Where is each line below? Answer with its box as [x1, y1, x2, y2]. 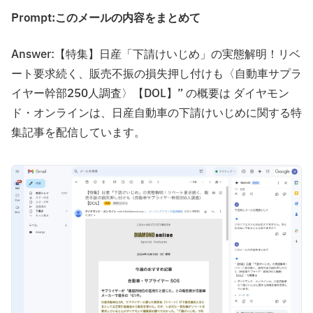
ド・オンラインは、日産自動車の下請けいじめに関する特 [11, 105, 302, 122]
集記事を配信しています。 [11, 124, 145, 142]
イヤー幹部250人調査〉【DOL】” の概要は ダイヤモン [11, 85, 289, 103]
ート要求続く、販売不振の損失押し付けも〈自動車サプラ [11, 66, 302, 83]
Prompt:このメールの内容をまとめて [11, 10, 201, 27]
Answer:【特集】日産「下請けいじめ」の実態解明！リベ [11, 46, 300, 64]
